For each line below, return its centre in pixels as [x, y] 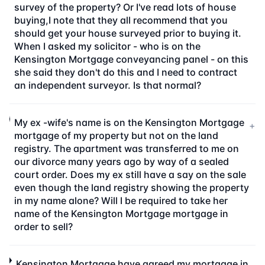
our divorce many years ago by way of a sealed [121, 161]
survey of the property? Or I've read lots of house [125, 7]
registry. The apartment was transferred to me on [126, 148]
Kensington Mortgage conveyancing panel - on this [131, 59]
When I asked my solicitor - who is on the [107, 46]
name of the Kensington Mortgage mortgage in [121, 214]
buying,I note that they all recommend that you [121, 20]
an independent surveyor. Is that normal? [107, 85]
